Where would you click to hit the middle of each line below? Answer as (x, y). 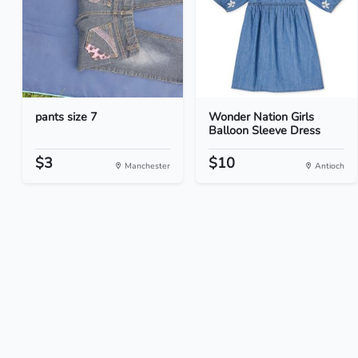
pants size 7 (66, 117)
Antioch (328, 166)
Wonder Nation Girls (262, 117)
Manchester (147, 166)
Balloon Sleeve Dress (265, 130)
